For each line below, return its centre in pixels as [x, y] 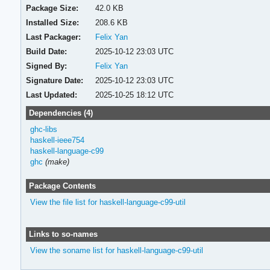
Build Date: [47, 51]
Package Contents [62, 186]
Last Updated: [52, 95]
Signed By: [47, 66]
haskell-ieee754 [57, 140]
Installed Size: [53, 22]
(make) [57, 162]
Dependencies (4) [61, 113]
